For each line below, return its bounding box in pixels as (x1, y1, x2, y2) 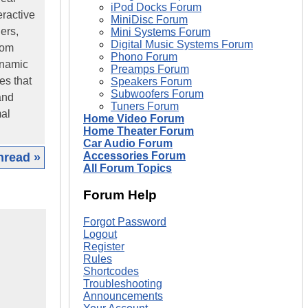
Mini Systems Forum (111, 26, 210, 38)
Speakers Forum (111, 76, 192, 88)
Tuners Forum (111, 100, 179, 113)
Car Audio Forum (83, 137, 173, 150)
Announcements (83, 289, 163, 302)
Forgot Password (83, 215, 166, 228)
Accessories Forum (83, 150, 186, 162)
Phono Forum (111, 51, 177, 63)
